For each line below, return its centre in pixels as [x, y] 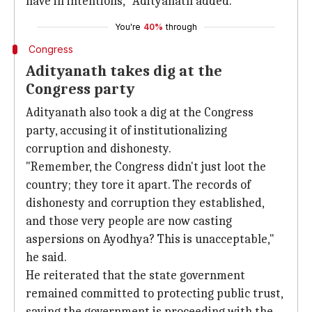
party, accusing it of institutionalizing [126, 131]
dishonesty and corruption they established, [145, 203]
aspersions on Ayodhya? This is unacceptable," [150, 239]
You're [128, 27]
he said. [46, 257]
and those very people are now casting [129, 221]
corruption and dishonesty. [99, 149]
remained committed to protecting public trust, [154, 294]
